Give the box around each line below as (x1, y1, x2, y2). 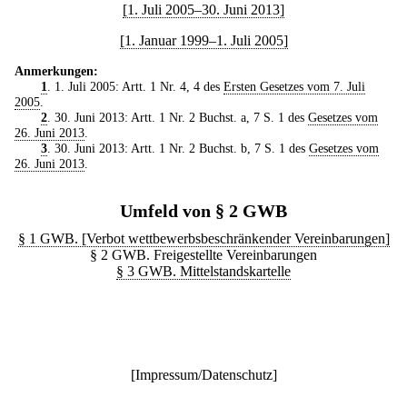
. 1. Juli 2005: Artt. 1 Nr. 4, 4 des (46, 78, 223, 94)
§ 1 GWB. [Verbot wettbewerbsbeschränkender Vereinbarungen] (17, 230, 390, 246)
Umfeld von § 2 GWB (120, 200, 287, 221)
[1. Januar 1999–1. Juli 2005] (119, 32, 288, 48)
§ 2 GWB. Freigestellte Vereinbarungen (90, 246, 317, 263)
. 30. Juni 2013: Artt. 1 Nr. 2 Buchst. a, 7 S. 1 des (46, 109, 308, 124)
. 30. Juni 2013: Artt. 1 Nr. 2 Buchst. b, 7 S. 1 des (46, 140, 309, 155)
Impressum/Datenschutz (134, 366, 273, 382)
